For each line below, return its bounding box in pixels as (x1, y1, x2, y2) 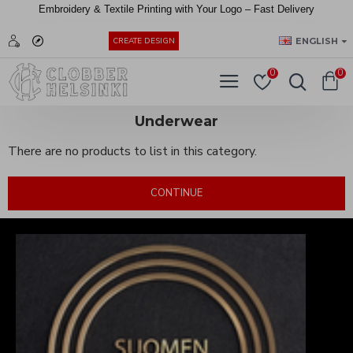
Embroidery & (39, 3, 104, 15)
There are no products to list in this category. (8, 143, 257, 160)
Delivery (277, 3, 314, 15)
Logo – (220, 3, 254, 15)
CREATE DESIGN (113, 35, 175, 47)
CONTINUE (150, 186, 203, 200)
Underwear (135, 113, 218, 130)
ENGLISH (295, 35, 338, 46)
